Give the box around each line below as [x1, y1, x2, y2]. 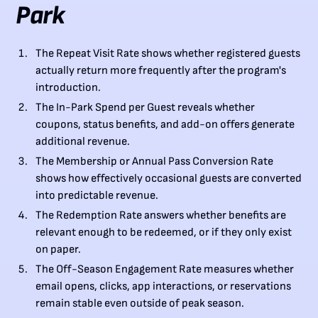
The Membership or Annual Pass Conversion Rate [35, 155, 274, 169]
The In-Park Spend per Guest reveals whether [35, 101, 256, 115]
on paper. [35, 243, 82, 257]
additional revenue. [35, 135, 131, 149]
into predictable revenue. [35, 189, 159, 203]
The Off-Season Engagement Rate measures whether [35, 263, 295, 277]
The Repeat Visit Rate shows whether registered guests [35, 47, 301, 61]
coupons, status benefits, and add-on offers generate [35, 118, 295, 132]
